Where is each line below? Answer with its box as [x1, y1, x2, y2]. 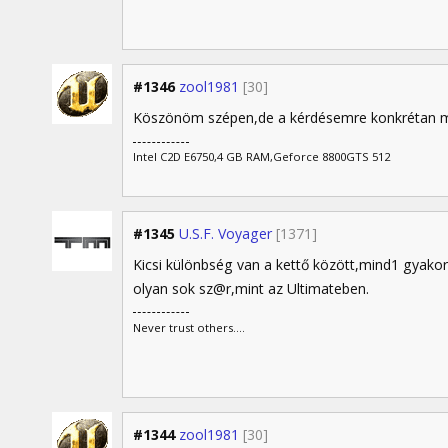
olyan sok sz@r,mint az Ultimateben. [133, 279, 369, 299]
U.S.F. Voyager [179, 224, 272, 244]
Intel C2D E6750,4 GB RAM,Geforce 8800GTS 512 [133, 149, 390, 165]
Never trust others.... [133, 320, 245, 336]
